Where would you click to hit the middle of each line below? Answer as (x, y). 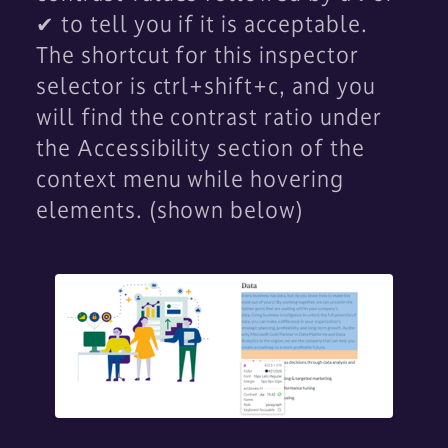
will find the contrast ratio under (209, 116)
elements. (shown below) (170, 209)
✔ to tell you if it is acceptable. (202, 23)
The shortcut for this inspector (197, 54)
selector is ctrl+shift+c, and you (206, 85)
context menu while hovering (190, 178)
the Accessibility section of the (200, 147)
